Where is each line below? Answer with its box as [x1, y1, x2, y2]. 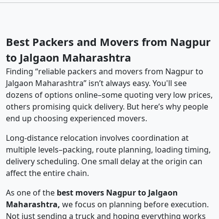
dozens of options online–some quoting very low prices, [6, 89, 213, 101]
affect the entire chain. [6, 168, 89, 179]
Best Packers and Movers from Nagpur [6, 35, 211, 49]
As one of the [6, 187, 57, 198]
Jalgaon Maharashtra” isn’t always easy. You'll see [6, 78, 187, 89]
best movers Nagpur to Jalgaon [57, 187, 178, 198]
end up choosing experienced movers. [6, 113, 147, 124]
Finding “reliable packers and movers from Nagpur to [6, 66, 203, 77]
